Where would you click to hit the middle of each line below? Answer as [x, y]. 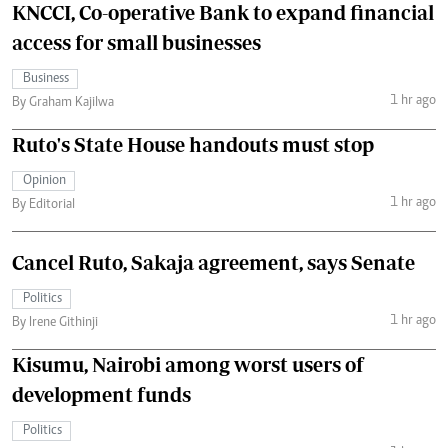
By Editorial [43, 204]
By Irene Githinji [55, 322]
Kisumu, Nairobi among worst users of [188, 364]
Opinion [44, 180]
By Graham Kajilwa [63, 102]
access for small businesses [136, 42]
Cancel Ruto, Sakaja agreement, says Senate [213, 262]
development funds [101, 394]
